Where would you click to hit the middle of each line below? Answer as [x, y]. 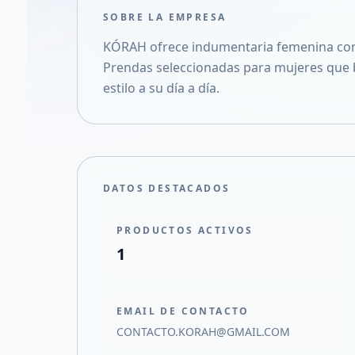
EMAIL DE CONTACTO [183, 311]
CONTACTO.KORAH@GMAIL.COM [203, 332]
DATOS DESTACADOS [167, 188]
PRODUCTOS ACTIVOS [185, 230]
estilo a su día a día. [161, 88]
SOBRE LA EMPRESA [165, 17]
